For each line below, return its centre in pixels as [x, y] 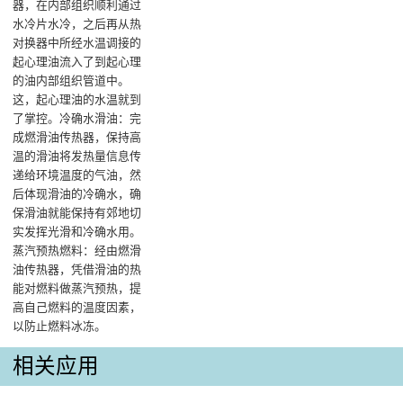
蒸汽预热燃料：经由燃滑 [77, 251]
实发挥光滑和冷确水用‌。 [77, 232]
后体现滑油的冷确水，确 [77, 194]
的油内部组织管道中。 [72, 81]
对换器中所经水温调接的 [77, 43]
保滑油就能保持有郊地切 [77, 213]
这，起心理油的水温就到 [77, 100]
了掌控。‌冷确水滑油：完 [77, 119]
